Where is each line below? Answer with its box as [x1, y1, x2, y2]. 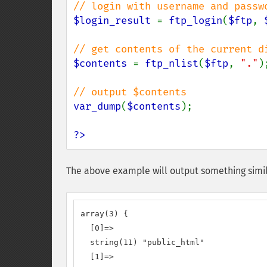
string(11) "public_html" [80, 238, 204, 247]
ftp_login [169, 14, 222, 27]
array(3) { [80, 209, 128, 218]
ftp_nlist [145, 57, 198, 70]
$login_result [73, 14, 157, 27]
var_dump [73, 100, 121, 113]
